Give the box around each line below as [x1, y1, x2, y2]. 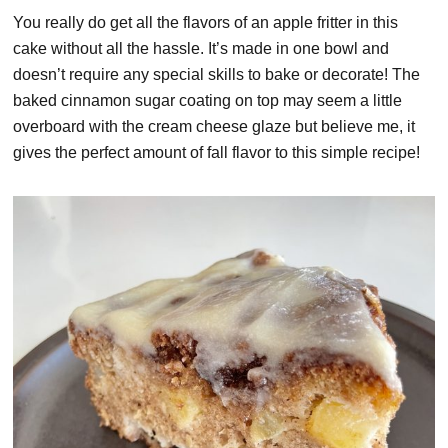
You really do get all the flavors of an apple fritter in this [13, 13, 399, 31]
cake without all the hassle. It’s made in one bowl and [13, 39, 390, 57]
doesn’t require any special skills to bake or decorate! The [13, 65, 421, 83]
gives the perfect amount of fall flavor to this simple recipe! [13, 143, 421, 161]
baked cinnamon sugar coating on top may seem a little [13, 91, 403, 109]
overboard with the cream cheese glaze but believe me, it [13, 117, 416, 135]
